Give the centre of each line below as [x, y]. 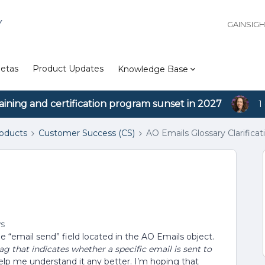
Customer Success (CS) [87, 133]
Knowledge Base [153, 69]
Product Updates [68, 69]
